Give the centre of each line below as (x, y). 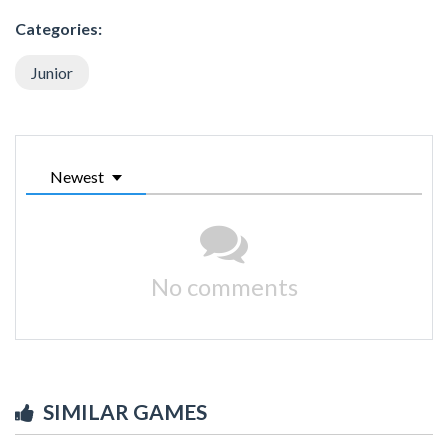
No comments (224, 286)
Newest (77, 176)
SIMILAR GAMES (125, 411)
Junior (52, 72)
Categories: (58, 28)
